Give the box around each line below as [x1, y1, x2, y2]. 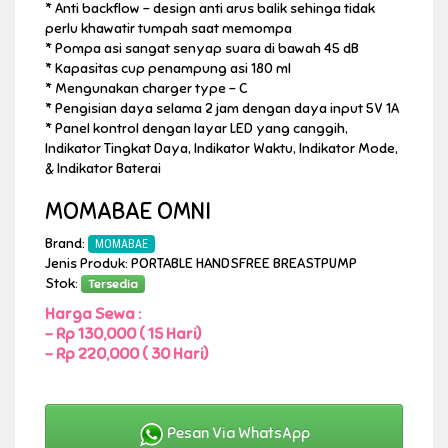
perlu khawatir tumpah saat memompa [45, 19, 292, 37]
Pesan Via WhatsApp [163, 424, 310, 443]
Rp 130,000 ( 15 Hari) [56, 323, 201, 344]
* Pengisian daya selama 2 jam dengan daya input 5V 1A [45, 99, 399, 117]
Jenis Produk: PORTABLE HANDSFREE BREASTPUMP [45, 254, 357, 272]
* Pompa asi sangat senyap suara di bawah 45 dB [45, 39, 359, 57]
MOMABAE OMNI [45, 196, 211, 226]
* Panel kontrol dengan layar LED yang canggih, [45, 119, 348, 137]
